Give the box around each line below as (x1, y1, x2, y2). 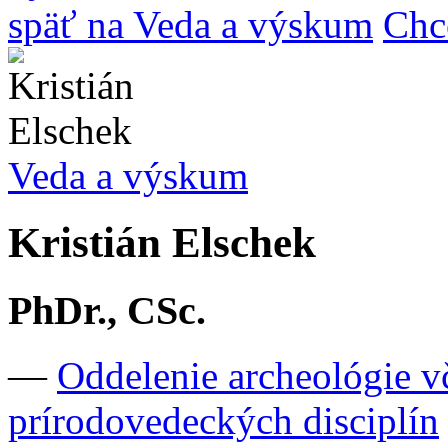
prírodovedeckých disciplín (8, 398, 439, 442)
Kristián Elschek (8, 219, 316, 267)
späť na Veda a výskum (8, 3, 373, 47)
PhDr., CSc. (8, 288, 206, 334)
